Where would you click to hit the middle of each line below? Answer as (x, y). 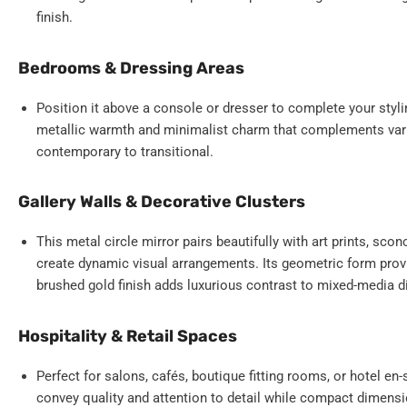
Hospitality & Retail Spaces (128, 336)
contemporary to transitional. (125, 151)
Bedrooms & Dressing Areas (131, 68)
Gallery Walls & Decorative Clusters (162, 202)
